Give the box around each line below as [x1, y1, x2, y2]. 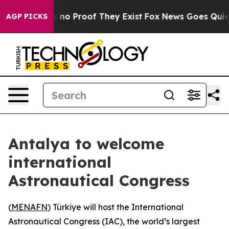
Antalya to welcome [8, 134, 164, 153]
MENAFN [11, 202, 48, 212]
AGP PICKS [6, 12, 48, 21]
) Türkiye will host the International [48, 202, 184, 212]
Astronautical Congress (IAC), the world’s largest [8, 216, 200, 226]
